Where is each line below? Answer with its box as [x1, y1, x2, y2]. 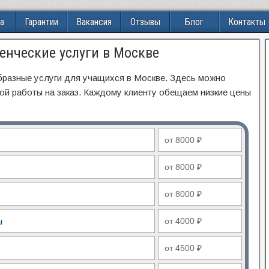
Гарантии [24, 16, 58, 28]
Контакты [228, 16, 265, 28]
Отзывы [130, 16, 160, 28]
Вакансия [76, 16, 112, 28]
